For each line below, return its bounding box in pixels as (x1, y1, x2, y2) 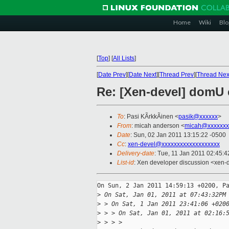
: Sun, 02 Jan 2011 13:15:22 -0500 (130, 131, 226, 139)
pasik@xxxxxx (178, 113, 218, 121)
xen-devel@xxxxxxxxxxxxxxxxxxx (128, 141, 220, 148)
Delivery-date (117, 150, 154, 157)
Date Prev (98, 71, 126, 78)
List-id (117, 159, 134, 167)
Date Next (129, 71, 156, 78)
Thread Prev (159, 71, 194, 78)
